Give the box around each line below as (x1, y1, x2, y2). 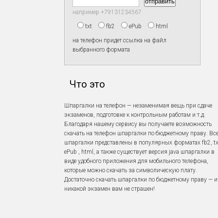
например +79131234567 (73, 9, 142, 16)
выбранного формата (73, 46, 130, 53)
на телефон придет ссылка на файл (73, 37, 166, 44)
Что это (70, 78, 105, 90)
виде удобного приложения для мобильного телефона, (64, 158, 208, 164)
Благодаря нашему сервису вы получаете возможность (64, 121, 212, 127)
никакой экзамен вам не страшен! (64, 185, 155, 192)
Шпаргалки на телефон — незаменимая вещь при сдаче (64, 102, 212, 109)
